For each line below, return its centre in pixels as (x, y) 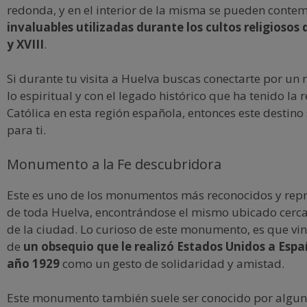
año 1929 (33, 263)
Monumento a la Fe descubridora (114, 164)
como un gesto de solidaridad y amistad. (172, 263)
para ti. (26, 130)
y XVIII (25, 44)
